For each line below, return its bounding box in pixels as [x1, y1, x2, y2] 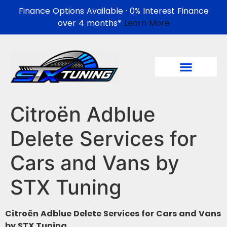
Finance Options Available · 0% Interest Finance [18, 5, 209, 17]
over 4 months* [57, 17, 124, 29]
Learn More [124, 17, 170, 29]
